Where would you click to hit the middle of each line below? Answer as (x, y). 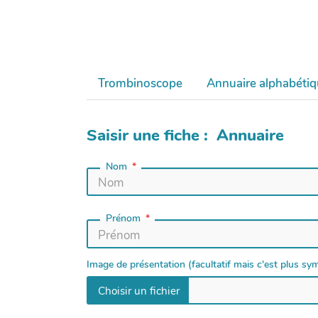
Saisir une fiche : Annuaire (185, 135)
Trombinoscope (140, 83)
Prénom (123, 219)
